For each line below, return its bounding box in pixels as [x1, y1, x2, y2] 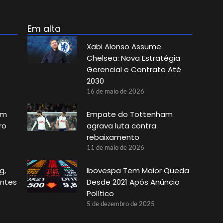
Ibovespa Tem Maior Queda [86, 165, 189, 176]
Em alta [27, 22, 61, 35]
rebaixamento [86, 131, 139, 142]
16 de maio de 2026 [86, 87, 144, 95]
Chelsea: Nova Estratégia [86, 52, 180, 63]
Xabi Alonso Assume [86, 41, 161, 52]
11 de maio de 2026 [86, 143, 144, 151]
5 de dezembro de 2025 [86, 199, 155, 208]
